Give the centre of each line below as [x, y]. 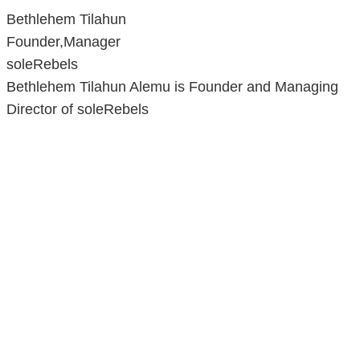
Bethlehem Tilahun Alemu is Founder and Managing [172, 87]
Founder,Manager [63, 42]
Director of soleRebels [78, 110]
